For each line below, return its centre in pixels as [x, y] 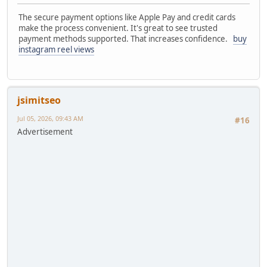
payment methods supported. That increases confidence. [126, 38]
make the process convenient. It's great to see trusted [118, 28]
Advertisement [45, 132]
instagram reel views [56, 49]
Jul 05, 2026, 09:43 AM [50, 119]
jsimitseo [39, 100]
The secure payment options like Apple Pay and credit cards [127, 17]
